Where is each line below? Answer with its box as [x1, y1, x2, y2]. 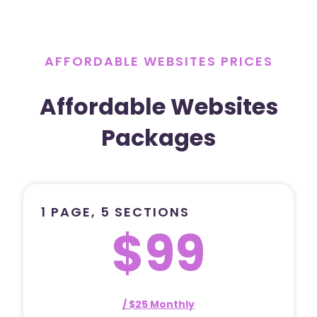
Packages [101, 122, 216, 154]
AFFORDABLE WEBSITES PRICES [44, 52, 273, 70]
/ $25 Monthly [122, 296, 195, 311]
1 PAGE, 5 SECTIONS [41, 202, 190, 221]
